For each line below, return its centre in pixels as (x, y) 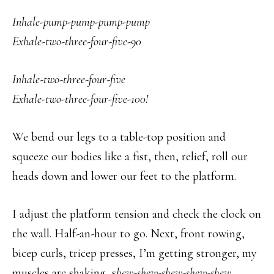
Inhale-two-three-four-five (69, 80)
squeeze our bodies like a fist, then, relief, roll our (130, 157)
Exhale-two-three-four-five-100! (80, 99)
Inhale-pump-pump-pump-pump (81, 22)
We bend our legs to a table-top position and (119, 137)
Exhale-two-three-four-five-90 (77, 42)
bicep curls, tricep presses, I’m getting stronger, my (135, 254)
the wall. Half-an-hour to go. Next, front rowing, (128, 234)
